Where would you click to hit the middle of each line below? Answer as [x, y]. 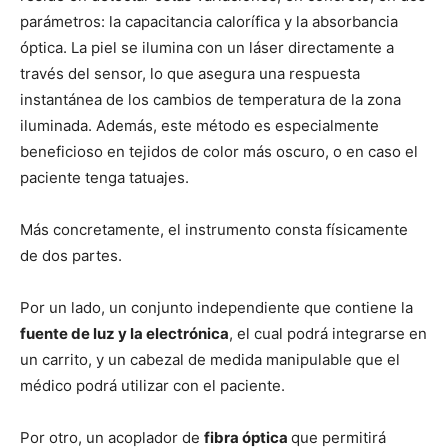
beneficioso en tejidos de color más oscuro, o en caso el [219, 151]
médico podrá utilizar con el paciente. [152, 385]
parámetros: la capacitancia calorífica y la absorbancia [209, 21]
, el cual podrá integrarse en [328, 333]
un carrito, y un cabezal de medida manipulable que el [210, 359]
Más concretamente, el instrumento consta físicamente [214, 229]
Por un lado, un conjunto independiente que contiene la [216, 307]
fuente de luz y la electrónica [124, 333]
